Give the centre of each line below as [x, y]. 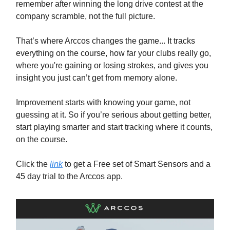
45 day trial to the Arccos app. [69, 176]
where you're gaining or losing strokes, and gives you [112, 65]
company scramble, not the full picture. [85, 16]
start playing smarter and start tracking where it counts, [114, 127]
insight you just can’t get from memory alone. [97, 78]
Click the [33, 164]
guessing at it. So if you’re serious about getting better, [114, 115]
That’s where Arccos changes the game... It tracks [106, 41]
